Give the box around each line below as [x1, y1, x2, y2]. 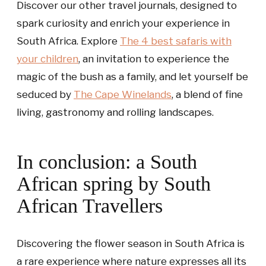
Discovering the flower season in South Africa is [17, 237, 245, 249]
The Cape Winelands [74, 88, 172, 100]
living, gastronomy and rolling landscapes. [17, 106, 214, 118]
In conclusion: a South [17, 150, 197, 173]
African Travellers [17, 194, 163, 217]
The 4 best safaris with [120, 34, 232, 47]
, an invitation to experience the [78, 52, 229, 65]
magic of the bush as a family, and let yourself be [17, 70, 248, 83]
